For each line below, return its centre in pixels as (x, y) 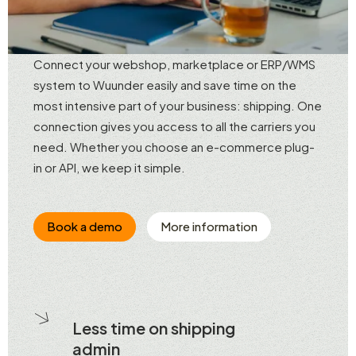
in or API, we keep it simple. (109, 168)
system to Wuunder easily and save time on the (165, 85)
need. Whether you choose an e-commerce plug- (174, 147)
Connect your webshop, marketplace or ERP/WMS (174, 64)
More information (209, 226)
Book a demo (85, 226)
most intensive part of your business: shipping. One (178, 106)
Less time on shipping (154, 328)
